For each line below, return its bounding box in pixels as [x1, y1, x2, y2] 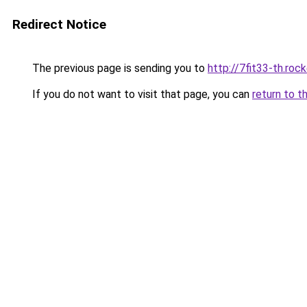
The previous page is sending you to [29, 62, 208, 75]
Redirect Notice [12, 16, 106, 32]
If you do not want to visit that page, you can [29, 88, 252, 101]
